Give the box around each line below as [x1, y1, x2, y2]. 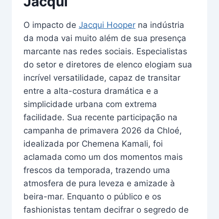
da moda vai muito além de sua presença [23, 33, 186, 43]
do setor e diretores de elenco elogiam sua [23, 59, 192, 69]
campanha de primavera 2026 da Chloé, [23, 125, 182, 135]
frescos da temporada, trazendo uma [23, 165, 170, 175]
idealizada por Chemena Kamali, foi [23, 138, 163, 149]
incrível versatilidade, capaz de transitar [23, 72, 180, 83]
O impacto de [23, 20, 79, 30]
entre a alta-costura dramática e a [23, 86, 158, 96]
